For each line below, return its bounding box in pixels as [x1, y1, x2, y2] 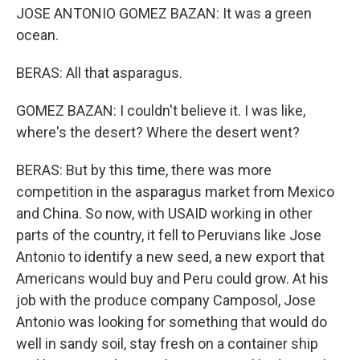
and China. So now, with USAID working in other [16, 205, 313, 222]
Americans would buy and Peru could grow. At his [16, 270, 329, 287]
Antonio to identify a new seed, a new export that [16, 248, 325, 265]
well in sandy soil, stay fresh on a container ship [16, 335, 318, 352]
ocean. [16, 27, 59, 43]
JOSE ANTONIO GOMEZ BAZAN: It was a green [16, 5, 312, 22]
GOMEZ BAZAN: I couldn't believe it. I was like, [16, 102, 305, 119]
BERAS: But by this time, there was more [16, 162, 272, 178]
